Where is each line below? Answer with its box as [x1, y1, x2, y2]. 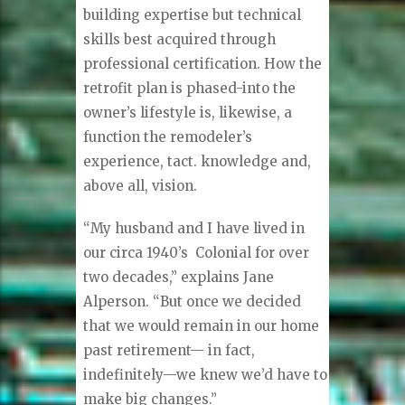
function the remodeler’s [83, 128, 253, 146]
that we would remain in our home [83, 317, 320, 335]
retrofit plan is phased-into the [83, 80, 297, 98]
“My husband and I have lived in [83, 220, 306, 238]
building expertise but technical [83, 6, 302, 24]
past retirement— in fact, [83, 342, 256, 360]
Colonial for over [195, 244, 310, 262]
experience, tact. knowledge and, [83, 153, 312, 171]
